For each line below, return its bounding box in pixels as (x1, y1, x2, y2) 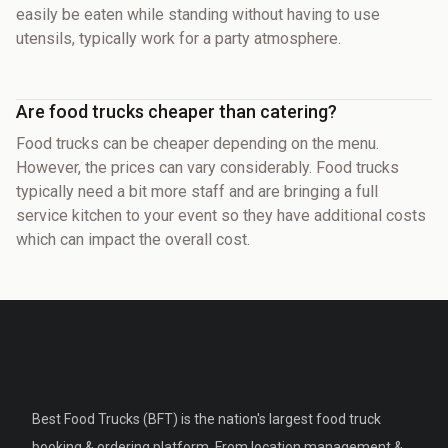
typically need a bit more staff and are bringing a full (16, 181, 378, 201)
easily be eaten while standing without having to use (16, 4, 380, 24)
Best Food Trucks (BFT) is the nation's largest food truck (32, 410, 381, 427)
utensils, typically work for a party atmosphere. (16, 28, 341, 48)
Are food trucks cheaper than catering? (16, 100, 337, 122)
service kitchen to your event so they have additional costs (16, 205, 426, 225)
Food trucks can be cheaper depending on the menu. (16, 133, 379, 153)
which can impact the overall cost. (16, 229, 250, 249)
